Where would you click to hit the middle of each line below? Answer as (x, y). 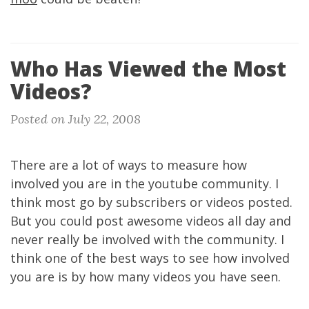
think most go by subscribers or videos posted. (151, 202)
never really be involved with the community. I (147, 239)
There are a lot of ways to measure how (129, 165)
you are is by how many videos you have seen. (146, 277)
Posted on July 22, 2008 (76, 119)
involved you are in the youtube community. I (144, 183)
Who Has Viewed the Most (148, 69)
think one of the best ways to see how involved (150, 258)
